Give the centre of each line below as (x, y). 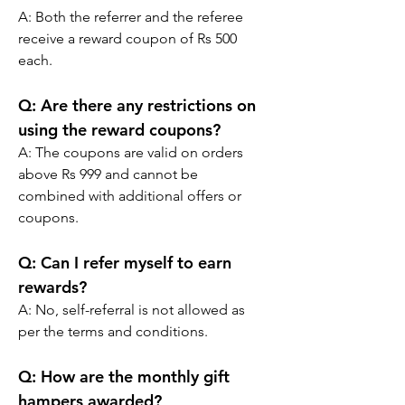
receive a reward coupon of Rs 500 (129, 38)
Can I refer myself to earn (136, 263)
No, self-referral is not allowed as (142, 310)
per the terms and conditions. (113, 331)
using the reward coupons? (119, 130)
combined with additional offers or (132, 196)
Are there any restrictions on (148, 105)
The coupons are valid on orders (141, 152)
